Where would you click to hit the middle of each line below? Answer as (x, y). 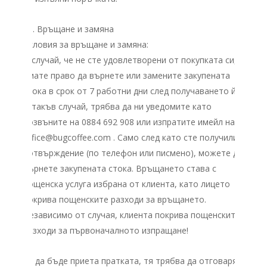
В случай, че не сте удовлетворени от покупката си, (130, 60)
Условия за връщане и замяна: (86, 44)
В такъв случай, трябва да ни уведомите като (117, 106)
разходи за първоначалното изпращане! (106, 230)
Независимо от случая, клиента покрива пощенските (132, 215)
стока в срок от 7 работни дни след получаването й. (131, 91)
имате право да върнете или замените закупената (127, 75)
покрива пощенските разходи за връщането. (115, 199)
